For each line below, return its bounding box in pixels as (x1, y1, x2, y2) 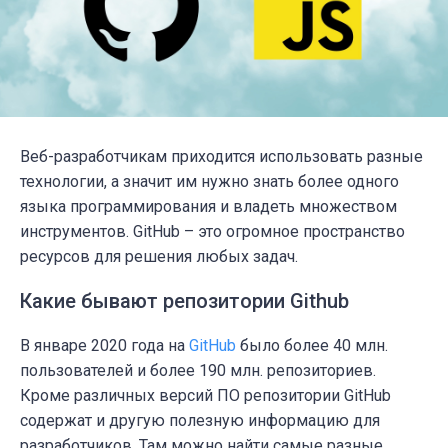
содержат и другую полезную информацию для (20, 410, 380, 430)
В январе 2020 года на (20, 335, 189, 355)
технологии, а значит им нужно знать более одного (20, 171, 399, 191)
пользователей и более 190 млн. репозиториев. (20, 360, 376, 380)
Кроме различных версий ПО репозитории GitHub (20, 385, 391, 405)
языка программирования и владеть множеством (20, 196, 397, 216)
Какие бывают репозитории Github (20, 288, 349, 313)
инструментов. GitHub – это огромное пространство (20, 221, 405, 241)
